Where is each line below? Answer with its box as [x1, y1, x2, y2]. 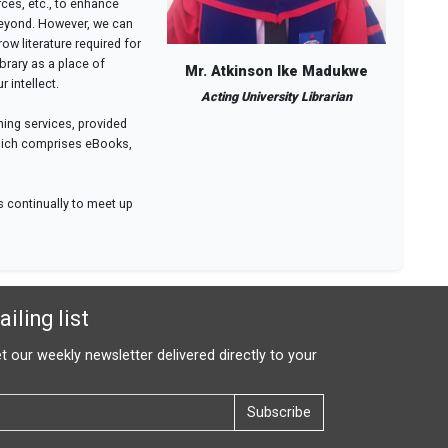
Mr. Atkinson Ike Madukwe [185, 62, 369, 80]
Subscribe [247, 404, 311, 422]
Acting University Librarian [201, 88, 353, 104]
